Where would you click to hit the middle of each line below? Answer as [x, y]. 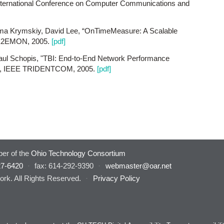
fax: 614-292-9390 [64, 166]
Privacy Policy [116, 178]
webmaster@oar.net [138, 166]
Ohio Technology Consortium [78, 153]
